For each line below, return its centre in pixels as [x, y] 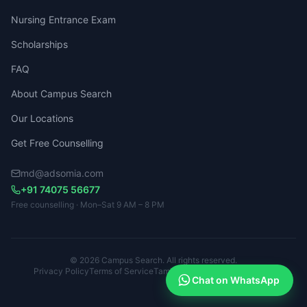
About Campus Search [61, 94]
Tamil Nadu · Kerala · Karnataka [213, 271]
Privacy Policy [61, 271]
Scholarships [39, 44]
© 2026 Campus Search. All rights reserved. [153, 260]
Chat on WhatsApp [236, 280]
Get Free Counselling [57, 143]
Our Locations [42, 118]
